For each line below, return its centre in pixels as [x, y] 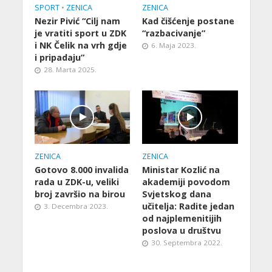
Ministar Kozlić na [181, 170]
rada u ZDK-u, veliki [76, 182]
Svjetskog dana [177, 194]
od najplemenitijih [182, 219]
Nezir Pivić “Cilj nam [77, 21]
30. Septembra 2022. [187, 243]
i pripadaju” [59, 58]
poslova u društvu [182, 231]
